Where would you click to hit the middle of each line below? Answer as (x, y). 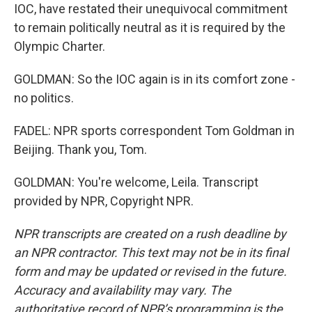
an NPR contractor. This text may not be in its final (151, 252)
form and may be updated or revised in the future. (150, 271)
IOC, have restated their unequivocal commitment (151, 9)
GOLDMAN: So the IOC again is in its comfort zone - (155, 79)
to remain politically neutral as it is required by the (150, 28)
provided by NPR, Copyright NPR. (104, 201)
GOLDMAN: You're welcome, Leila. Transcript (136, 182)
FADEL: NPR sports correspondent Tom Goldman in (154, 131)
